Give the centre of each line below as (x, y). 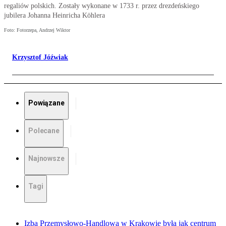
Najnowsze (46, 159)
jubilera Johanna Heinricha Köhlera (54, 16)
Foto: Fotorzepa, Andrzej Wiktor (37, 30)
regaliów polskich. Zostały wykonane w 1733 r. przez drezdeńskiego (102, 6)
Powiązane (46, 103)
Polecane (44, 131)
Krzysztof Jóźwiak (40, 58)
